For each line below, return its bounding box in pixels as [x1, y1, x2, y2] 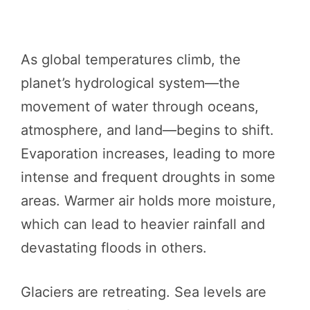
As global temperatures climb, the [21, 51, 241, 68]
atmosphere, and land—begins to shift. [21, 121, 274, 138]
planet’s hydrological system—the [21, 74, 240, 91]
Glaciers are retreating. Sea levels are [21, 283, 266, 300]
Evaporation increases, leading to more [21, 145, 275, 162]
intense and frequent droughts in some [21, 168, 275, 185]
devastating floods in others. [21, 239, 207, 256]
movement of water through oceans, [21, 98, 259, 115]
